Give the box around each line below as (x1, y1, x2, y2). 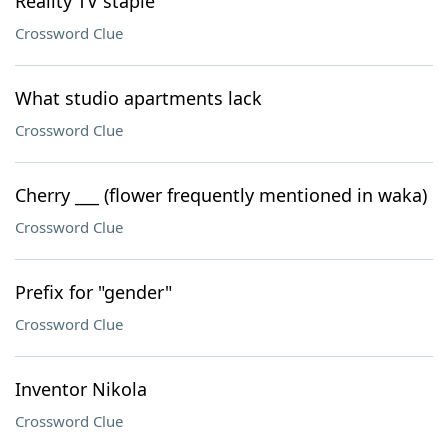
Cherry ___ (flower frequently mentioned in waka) (15, 183, 427, 207)
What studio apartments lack (15, 86, 262, 110)
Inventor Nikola (15, 377, 147, 401)
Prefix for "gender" (15, 280, 172, 304)
